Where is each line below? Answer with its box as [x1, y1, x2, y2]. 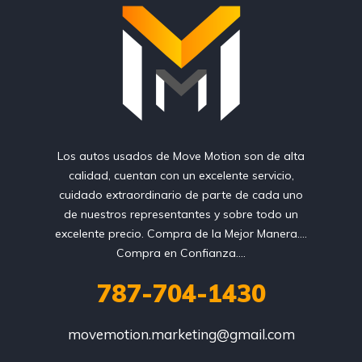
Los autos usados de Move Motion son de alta [57, 149, 305, 164]
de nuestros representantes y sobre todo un [64, 207, 298, 222]
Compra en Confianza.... [116, 246, 246, 261]
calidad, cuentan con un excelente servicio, [68, 168, 294, 183]
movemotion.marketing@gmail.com [67, 326, 295, 343]
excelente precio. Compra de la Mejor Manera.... [55, 226, 307, 242]
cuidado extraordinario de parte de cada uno [59, 187, 303, 203]
